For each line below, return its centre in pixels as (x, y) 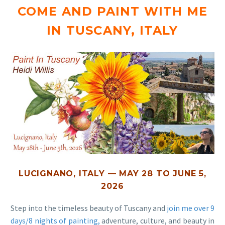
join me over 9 (191, 208)
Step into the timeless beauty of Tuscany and (89, 208)
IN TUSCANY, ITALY (113, 30)
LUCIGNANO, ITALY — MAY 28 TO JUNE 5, (113, 173)
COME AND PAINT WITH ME (113, 11)
